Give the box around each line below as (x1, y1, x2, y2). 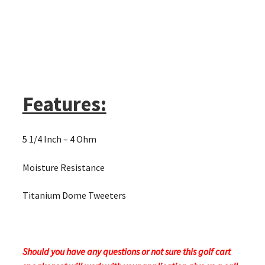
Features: (22, 91, 106, 117)
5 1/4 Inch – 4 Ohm (22, 132, 96, 145)
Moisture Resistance (22, 161, 105, 173)
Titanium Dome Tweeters (22, 189, 126, 202)
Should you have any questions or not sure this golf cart (22, 245, 231, 258)
